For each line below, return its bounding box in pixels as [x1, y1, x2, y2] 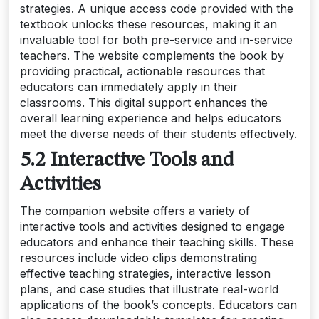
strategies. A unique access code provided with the [20, 1, 293, 16]
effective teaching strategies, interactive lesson [20, 266, 271, 281]
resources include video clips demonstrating [20, 251, 257, 266]
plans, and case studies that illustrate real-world [20, 282, 278, 297]
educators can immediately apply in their [20, 80, 238, 95]
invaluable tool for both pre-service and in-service [20, 33, 293, 48]
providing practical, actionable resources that [20, 64, 265, 79]
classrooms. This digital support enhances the [20, 95, 268, 110]
